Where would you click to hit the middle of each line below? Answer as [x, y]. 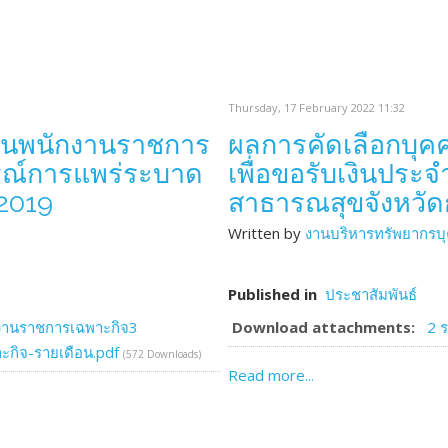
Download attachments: [323, 327]
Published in [272, 294]
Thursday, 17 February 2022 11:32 [316, 107]
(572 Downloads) [162, 354]
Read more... [271, 375]
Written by [266, 233]
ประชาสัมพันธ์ [371, 294]
